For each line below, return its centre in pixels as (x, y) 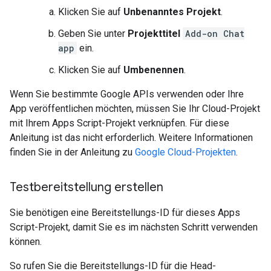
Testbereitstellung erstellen (87, 187)
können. (26, 242)
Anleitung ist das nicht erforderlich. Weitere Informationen (131, 138)
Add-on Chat (215, 34)
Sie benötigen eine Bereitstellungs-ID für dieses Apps (125, 213)
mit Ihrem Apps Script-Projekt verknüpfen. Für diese (119, 123)
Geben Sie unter (93, 34)
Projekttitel (154, 34)
